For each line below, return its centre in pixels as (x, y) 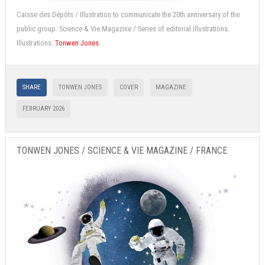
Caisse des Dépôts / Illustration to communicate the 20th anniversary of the (128, 14)
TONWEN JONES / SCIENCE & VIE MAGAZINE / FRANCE (122, 151)
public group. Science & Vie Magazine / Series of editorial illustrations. (123, 28)
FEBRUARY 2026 (43, 108)
